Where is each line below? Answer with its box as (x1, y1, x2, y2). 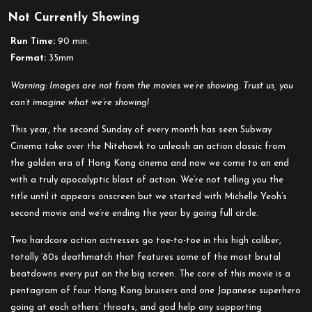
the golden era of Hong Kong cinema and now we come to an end (10, 159, 289, 169)
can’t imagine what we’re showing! (10, 98, 149, 108)
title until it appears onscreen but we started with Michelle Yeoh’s (10, 192, 287, 202)
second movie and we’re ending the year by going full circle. (10, 209, 258, 219)
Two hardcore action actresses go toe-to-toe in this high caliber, (10, 236, 281, 246)
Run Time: (10, 37, 55, 47)
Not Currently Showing (8, 12, 139, 24)
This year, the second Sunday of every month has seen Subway (10, 125, 272, 135)
